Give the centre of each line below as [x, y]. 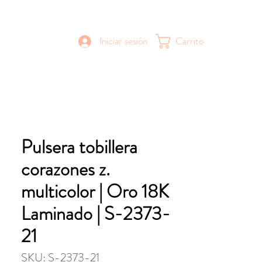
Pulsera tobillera [79, 147]
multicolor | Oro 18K [95, 191]
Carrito [189, 42]
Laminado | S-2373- [96, 213]
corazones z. [65, 169]
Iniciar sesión [123, 41]
